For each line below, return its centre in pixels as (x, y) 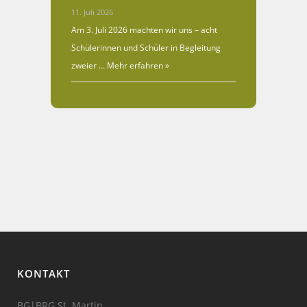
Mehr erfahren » (137, 66)
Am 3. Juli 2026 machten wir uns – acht (144, 30)
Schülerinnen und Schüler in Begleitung (146, 48)
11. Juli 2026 (92, 12)
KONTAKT (44, 273)
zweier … (88, 66)
